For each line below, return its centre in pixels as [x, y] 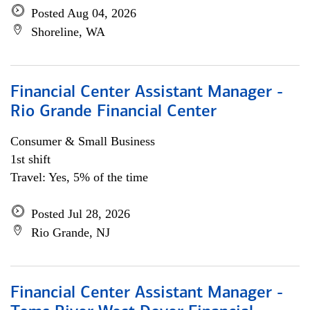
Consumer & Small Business [83, 141]
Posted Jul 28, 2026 [81, 214]
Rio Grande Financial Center [113, 112]
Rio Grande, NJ [71, 232]
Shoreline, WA [68, 32]
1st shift [30, 159]
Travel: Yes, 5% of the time [79, 177]
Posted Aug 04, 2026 [84, 13]
